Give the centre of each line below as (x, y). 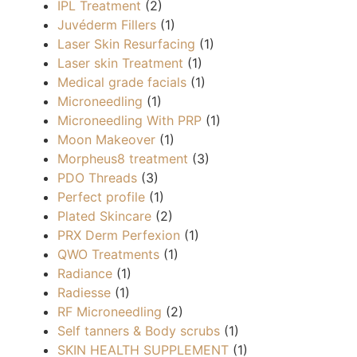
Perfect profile (102, 196)
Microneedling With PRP (130, 120)
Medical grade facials (122, 82)
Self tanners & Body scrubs (139, 330)
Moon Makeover (107, 139)
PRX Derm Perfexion (119, 235)
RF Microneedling (110, 311)
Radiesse (84, 292)
